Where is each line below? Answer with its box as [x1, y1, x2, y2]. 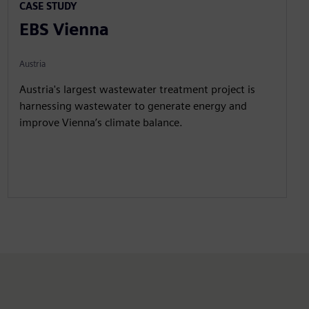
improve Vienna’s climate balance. [19, 115, 183, 129]
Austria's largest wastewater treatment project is [19, 82, 255, 96]
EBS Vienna [19, 19, 109, 39]
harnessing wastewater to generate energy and [19, 99, 247, 112]
